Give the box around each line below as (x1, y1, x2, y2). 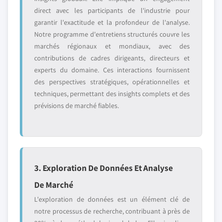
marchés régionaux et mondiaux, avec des (34, 42, 190, 51)
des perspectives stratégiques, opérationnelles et (34, 77, 190, 86)
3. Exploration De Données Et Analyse (34, 162, 173, 173)
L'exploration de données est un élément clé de (34, 195, 190, 204)
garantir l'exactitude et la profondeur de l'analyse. (34, 18, 190, 27)
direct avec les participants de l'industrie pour (34, 6, 190, 15)
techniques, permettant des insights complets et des (34, 89, 190, 98)
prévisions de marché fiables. (34, 101, 119, 110)
